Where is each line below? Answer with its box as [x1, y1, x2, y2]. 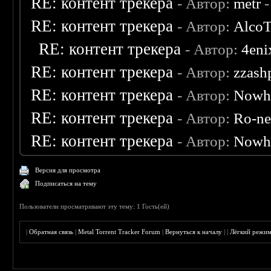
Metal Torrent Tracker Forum [78, 228, 161, 236]
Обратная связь [29, 228, 74, 236]
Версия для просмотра [35, 166, 101, 174]
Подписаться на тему [35, 180, 97, 188]
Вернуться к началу [165, 228, 223, 236]
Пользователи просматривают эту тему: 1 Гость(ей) [19, 203, 170, 211]
